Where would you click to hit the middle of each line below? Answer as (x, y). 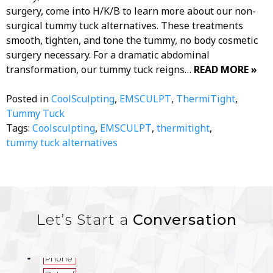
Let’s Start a (84, 219)
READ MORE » (225, 69)
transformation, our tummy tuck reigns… (100, 69)
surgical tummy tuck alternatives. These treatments (125, 25)
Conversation (185, 219)
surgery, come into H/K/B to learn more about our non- (131, 11)
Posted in (29, 98)
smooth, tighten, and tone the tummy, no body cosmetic (132, 40)
